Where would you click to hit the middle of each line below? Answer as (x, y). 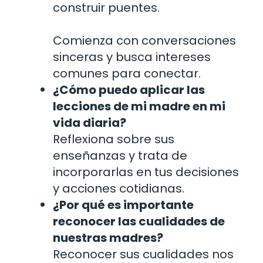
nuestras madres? (108, 238)
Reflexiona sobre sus (114, 139)
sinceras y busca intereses (132, 57)
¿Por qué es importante (123, 205)
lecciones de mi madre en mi (139, 107)
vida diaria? (90, 123)
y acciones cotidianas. (119, 189)
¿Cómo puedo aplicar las (129, 90)
